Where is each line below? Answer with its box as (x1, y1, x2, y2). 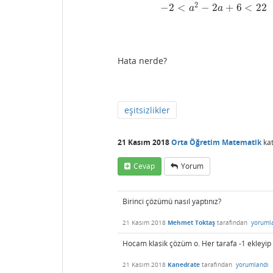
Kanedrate (168, 260, 200, 269)
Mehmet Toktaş (168, 218, 215, 227)
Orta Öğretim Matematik (171, 136, 261, 147)
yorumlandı (236, 260, 269, 269)
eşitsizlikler (124, 104, 170, 116)
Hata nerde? (118, 55, 169, 67)
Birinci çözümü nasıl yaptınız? (122, 196, 223, 207)
